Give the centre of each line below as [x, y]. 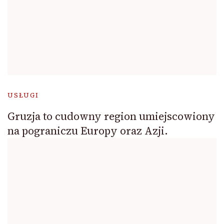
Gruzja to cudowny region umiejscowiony [111, 116]
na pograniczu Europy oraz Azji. [88, 131]
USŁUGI [23, 95]
